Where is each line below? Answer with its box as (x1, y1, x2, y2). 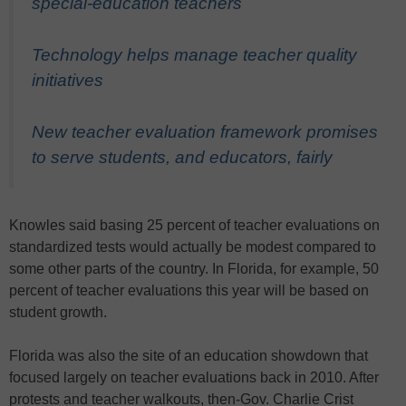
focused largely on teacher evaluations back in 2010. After (9, 369, 379, 385)
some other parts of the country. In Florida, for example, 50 (9, 260, 379, 276)
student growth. (9, 304, 107, 320)
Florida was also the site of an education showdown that (9, 347, 368, 363)
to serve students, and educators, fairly (32, 147, 333, 167)
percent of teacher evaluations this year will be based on (9, 282, 369, 298)
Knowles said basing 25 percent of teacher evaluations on (9, 217, 380, 233)
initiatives (32, 70, 103, 90)
